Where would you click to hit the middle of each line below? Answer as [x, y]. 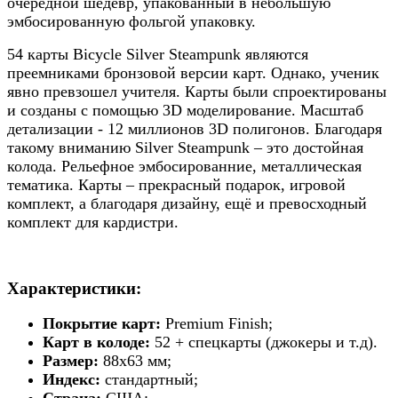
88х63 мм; [135, 361]
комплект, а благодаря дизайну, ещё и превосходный [187, 203]
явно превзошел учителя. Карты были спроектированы [197, 92]
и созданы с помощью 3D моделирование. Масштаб [185, 110]
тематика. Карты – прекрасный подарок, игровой [176, 185]
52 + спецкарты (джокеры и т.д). [266, 342]
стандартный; [151, 380]
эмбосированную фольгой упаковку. [131, 21]
